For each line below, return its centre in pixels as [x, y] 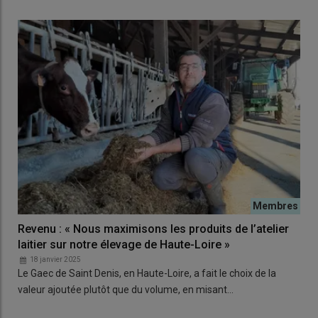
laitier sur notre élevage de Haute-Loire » [124, 245]
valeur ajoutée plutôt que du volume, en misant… [126, 290]
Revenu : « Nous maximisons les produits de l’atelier [153, 229]
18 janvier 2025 [55, 260]
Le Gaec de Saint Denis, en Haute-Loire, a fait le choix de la [147, 274]
